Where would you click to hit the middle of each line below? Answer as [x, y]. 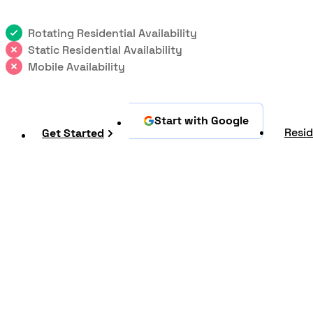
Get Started [73, 133]
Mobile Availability [77, 66]
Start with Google [202, 121]
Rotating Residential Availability [112, 33]
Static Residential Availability [105, 50]
